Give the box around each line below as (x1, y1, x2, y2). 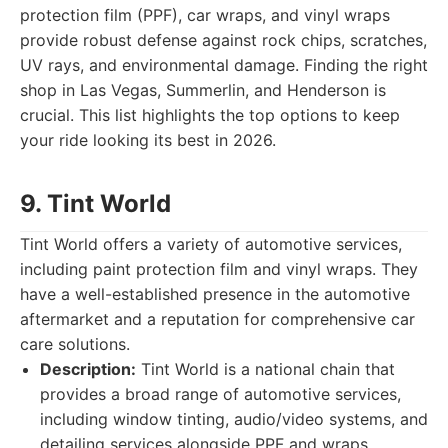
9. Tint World (20, 189, 171, 218)
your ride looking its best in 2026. (20, 130, 276, 150)
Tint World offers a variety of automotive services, (20, 234, 402, 254)
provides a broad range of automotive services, (40, 384, 401, 404)
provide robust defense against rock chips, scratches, (20, 30, 427, 50)
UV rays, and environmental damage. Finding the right (20, 55, 428, 75)
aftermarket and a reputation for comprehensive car (20, 309, 415, 329)
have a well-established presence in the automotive (20, 284, 410, 304)
